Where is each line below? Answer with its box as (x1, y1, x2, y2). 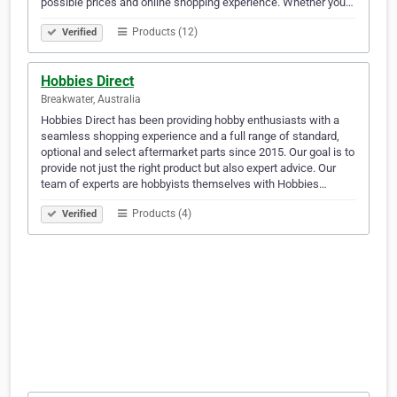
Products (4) (129, 207, 191, 221)
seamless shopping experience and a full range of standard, (41, 129, 339, 144)
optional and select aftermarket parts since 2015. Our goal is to (41, 145, 354, 160)
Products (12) (129, 26, 198, 39)
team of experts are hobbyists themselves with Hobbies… (41, 177, 327, 191)
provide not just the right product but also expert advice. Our (41, 161, 336, 175)
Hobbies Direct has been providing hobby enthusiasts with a (41, 113, 339, 128)
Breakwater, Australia (41, 93, 141, 106)
